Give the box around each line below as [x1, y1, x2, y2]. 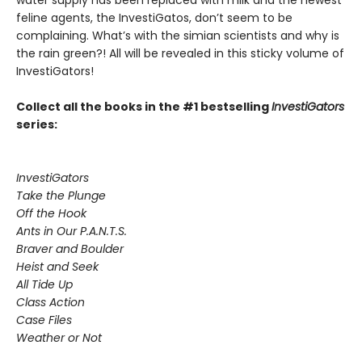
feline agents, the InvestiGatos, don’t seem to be [16, 10, 293, 27]
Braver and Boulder [16, 241, 124, 258]
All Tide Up [16, 276, 73, 293]
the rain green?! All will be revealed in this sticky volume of [16, 45, 344, 62]
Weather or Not [16, 330, 102, 347]
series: [16, 116, 57, 133]
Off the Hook [16, 205, 86, 222]
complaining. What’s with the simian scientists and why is [16, 27, 339, 44]
